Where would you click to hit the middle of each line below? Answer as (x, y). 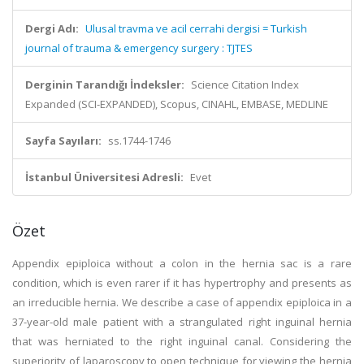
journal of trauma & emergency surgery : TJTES (139, 48)
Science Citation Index (245, 84)
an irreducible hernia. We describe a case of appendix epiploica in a (182, 302)
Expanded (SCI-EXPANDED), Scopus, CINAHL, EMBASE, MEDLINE (177, 104)
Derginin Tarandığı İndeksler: (105, 84)
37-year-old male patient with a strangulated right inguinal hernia (182, 322)
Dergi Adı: (52, 28)
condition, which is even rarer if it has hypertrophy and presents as (182, 283)
